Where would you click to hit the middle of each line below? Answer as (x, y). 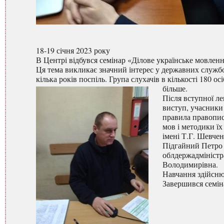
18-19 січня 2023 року (73, 50)
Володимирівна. (190, 164)
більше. (175, 88)
